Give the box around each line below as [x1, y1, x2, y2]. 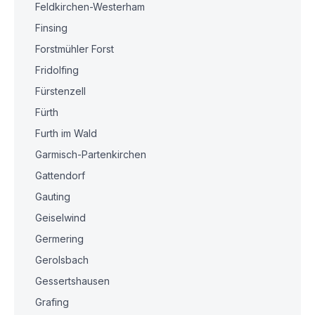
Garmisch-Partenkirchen [35, 148, 146, 160]
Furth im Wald [35, 127, 97, 139]
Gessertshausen [35, 275, 110, 287]
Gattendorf [35, 169, 85, 181]
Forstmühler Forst [35, 43, 114, 55]
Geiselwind [35, 212, 86, 224]
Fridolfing [35, 64, 79, 76]
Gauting [35, 191, 70, 202]
